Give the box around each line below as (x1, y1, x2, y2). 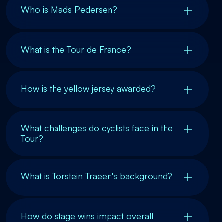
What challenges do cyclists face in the (21, 122, 173, 133)
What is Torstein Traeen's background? (21, 170, 172, 181)
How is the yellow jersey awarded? (21, 83, 156, 94)
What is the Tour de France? (21, 43, 131, 55)
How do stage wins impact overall (21, 210, 153, 221)
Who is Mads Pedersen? (21, 4, 117, 15)
